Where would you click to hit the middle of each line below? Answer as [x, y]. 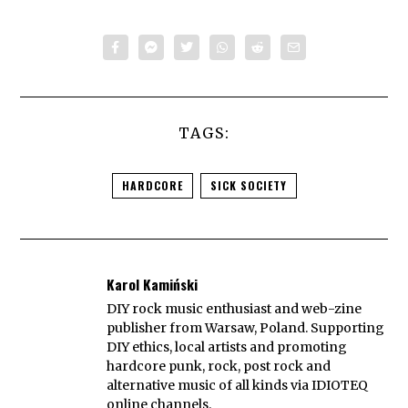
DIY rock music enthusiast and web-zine [235, 308]
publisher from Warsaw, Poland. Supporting [246, 327]
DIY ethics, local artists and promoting [227, 347]
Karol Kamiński [153, 285]
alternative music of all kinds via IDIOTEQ [238, 385]
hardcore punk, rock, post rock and [219, 366]
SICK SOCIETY [248, 186]
